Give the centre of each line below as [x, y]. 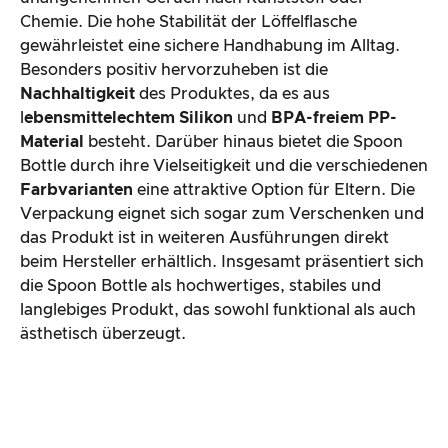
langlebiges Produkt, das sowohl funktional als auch [218, 309]
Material [54, 141]
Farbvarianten [78, 189]
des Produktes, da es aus [234, 93]
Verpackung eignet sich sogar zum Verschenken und [222, 213]
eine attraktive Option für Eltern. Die [276, 189]
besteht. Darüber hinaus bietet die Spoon [245, 141]
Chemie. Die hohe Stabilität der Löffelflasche [188, 21]
